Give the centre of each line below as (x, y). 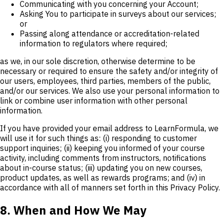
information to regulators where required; (93, 43)
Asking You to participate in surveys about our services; (118, 14)
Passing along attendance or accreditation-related (110, 33)
